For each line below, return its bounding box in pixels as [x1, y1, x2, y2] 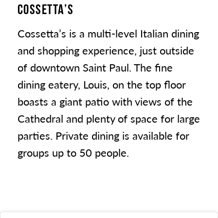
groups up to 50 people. [18, 145, 129, 161]
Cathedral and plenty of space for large [18, 110, 200, 127]
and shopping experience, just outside [18, 42, 194, 58]
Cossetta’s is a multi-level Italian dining [18, 25, 199, 41]
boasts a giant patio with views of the [18, 93, 193, 109]
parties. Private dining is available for [18, 127, 189, 144]
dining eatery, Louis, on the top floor [18, 76, 186, 92]
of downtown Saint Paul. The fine [18, 59, 173, 75]
